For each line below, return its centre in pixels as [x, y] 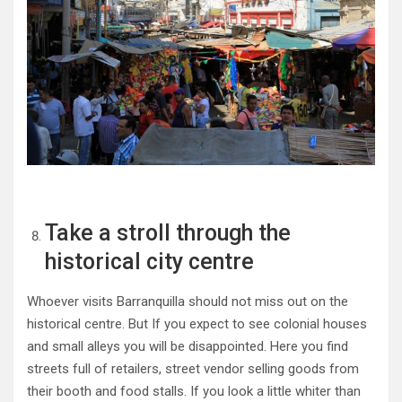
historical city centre [149, 261]
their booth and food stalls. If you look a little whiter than [194, 391]
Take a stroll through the [168, 232]
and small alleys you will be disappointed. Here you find [188, 346]
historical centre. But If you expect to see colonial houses [197, 323]
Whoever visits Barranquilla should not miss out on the [188, 301]
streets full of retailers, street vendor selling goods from [193, 368]
